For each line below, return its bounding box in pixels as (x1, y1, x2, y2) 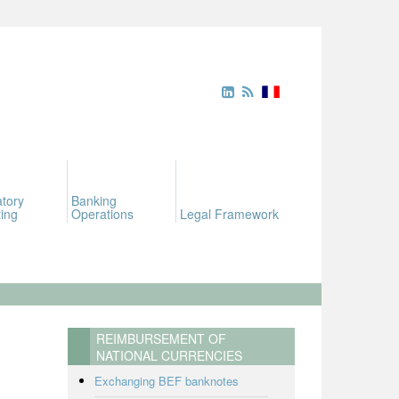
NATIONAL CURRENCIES (96, 346, 242, 364)
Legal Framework (180, 205, 279, 223)
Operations (71, 205, 134, 223)
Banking (71, 191, 117, 209)
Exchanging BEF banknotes (94, 372, 239, 389)
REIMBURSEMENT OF (96, 330, 226, 347)
